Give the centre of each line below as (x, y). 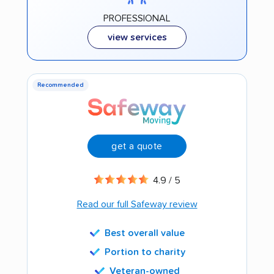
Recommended (61, 85)
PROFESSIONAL (137, 18)
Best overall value (145, 233)
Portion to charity (145, 252)
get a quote (137, 146)
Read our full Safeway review (137, 204)
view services (137, 37)
